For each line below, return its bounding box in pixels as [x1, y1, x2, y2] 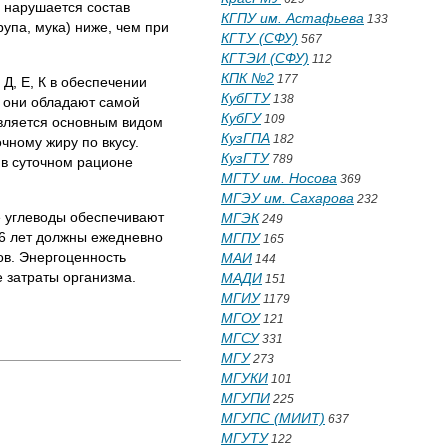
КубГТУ [221, 90, 270, 106]
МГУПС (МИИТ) [221, 410, 325, 426]
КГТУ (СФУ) [221, 30, 298, 46]
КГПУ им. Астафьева [221, 10, 364, 26]
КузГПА [221, 130, 270, 146]
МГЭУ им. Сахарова [221, 190, 354, 206]
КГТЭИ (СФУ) [221, 50, 309, 66]
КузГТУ [221, 150, 269, 166]
